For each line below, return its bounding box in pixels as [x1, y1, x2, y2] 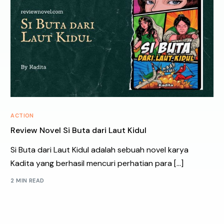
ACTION [10, 111, 34, 119]
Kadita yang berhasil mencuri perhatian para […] [10, 157, 184, 168]
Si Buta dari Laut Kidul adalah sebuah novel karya [10, 144, 189, 155]
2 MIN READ [10, 177, 44, 184]
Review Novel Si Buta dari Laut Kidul [10, 124, 147, 135]
